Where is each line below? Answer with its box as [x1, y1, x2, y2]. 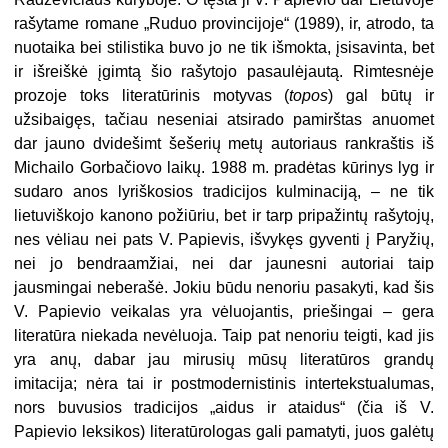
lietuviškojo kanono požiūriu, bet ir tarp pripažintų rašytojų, [14, 206, 434, 224]
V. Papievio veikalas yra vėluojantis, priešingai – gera [14, 302, 434, 320]
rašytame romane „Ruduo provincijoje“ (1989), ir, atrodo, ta [14, 14, 434, 32]
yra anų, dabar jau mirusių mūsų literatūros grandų [14, 350, 434, 368]
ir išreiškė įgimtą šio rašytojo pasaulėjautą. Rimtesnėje [14, 62, 434, 80]
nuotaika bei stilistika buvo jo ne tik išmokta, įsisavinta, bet [14, 38, 434, 56]
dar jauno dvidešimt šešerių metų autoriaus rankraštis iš [14, 134, 434, 152]
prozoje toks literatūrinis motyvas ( [14, 86, 290, 104]
